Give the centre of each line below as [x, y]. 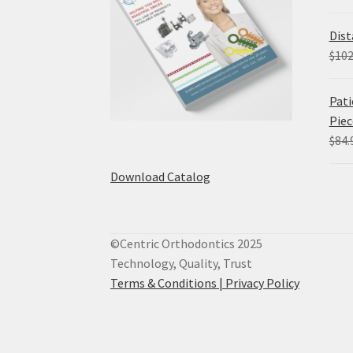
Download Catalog [161, 177]
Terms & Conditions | [168, 283]
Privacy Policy [263, 283]
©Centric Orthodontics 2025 [187, 244]
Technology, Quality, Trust [182, 264]
